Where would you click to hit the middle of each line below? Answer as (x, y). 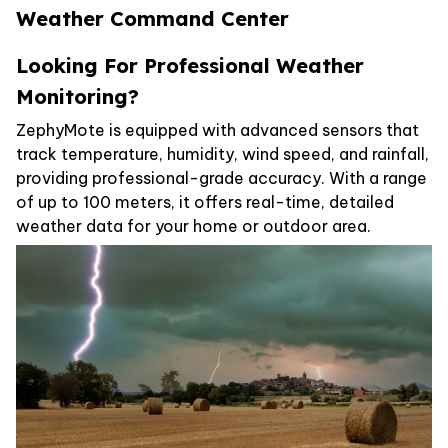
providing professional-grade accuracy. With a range (221, 178)
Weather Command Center (152, 18)
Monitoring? (77, 96)
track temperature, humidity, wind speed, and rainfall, (222, 154)
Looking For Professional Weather (190, 65)
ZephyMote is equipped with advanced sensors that (217, 130)
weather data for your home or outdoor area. (193, 226)
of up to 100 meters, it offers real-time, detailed (205, 202)
